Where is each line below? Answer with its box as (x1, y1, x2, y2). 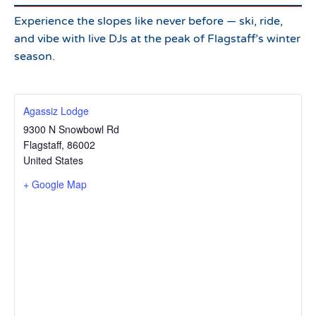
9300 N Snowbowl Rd (23, 122, 119, 136)
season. (14, 49, 55, 63)
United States (23, 153, 83, 167)
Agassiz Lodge (23, 104, 89, 118)
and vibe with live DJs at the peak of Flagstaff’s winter (14, 32, 300, 46)
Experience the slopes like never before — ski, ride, (14, 14, 283, 28)
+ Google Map (23, 177, 87, 191)
